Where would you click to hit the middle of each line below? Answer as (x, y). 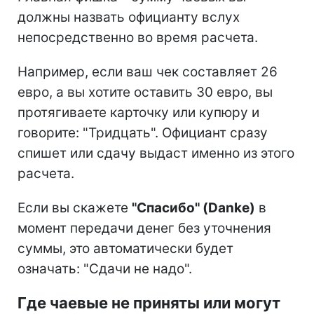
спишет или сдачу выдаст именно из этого (156, 153)
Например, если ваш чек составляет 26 (148, 71)
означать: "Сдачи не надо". (105, 268)
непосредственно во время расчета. (138, 37)
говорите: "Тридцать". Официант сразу (143, 132)
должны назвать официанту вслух (129, 17)
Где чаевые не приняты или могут (149, 302)
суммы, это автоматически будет (125, 248)
